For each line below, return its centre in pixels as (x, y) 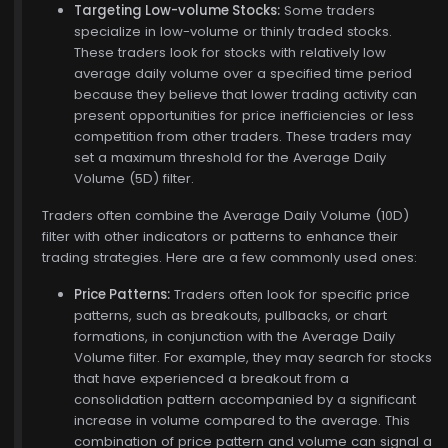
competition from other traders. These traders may (242, 136)
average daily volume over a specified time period (243, 73)
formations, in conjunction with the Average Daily (234, 336)
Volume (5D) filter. (134, 178)
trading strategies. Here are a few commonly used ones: (229, 257)
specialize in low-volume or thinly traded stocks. (233, 31)
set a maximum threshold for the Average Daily (230, 157)
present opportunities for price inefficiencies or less (244, 115)
